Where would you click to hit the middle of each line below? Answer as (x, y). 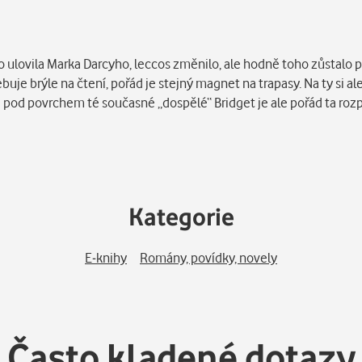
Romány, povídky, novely (208, 258)
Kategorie (181, 216)
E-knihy (106, 258)
